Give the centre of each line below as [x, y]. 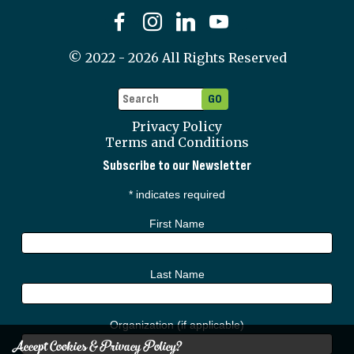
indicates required [179, 194]
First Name [177, 223]
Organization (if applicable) [177, 324]
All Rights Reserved [222, 57]
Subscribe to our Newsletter [177, 166]
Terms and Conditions [177, 142]
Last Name [177, 274]
